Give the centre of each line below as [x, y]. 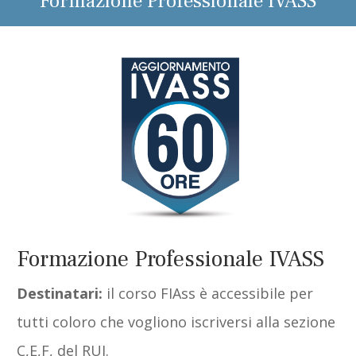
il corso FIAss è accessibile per [210, 293]
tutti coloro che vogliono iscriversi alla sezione [176, 321]
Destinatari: [62, 293]
